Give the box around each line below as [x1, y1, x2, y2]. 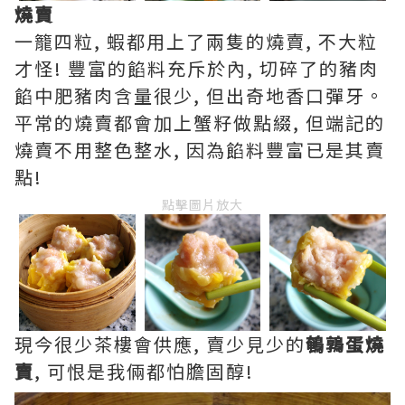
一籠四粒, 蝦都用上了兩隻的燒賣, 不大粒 [14, 28, 378, 55]
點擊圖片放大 [162, 195, 243, 214]
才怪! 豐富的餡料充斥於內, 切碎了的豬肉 [14, 55, 379, 82]
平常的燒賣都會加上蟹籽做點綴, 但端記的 [14, 109, 385, 137]
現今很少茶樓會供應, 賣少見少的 [14, 330, 306, 357]
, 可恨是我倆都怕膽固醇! [34, 357, 254, 384]
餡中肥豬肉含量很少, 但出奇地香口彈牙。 [14, 82, 385, 109]
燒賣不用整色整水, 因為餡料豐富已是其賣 [14, 137, 385, 164]
